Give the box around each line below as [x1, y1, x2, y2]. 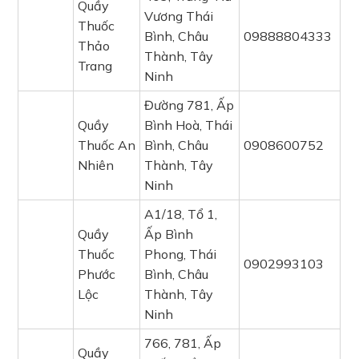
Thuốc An [78, 137, 136, 153]
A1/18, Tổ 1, [144, 206, 218, 222]
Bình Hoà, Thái [144, 117, 233, 133]
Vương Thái [144, 8, 214, 24]
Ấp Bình [144, 226, 194, 242]
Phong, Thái [144, 246, 217, 262]
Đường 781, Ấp [144, 97, 235, 113]
